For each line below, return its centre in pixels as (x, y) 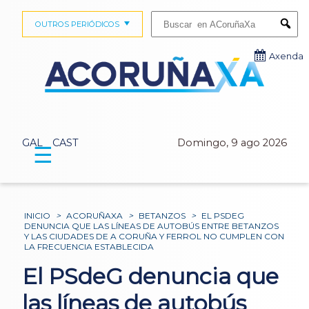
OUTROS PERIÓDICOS (77, 24)
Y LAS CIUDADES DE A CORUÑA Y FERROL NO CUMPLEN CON (154, 236)
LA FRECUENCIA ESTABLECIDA (89, 246)
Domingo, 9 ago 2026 (232, 143)
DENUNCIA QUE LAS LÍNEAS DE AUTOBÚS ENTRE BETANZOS (152, 226)
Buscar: (164, 15)
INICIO (38, 215)
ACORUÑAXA (95, 215)
